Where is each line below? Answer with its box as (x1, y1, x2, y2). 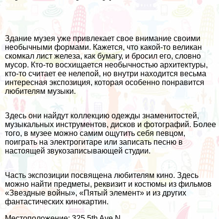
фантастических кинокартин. (5, 197, 109, 206)
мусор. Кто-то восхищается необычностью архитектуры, (5, 61, 208, 69)
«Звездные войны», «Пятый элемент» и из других (5, 189, 186, 197)
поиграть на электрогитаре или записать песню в (5, 138, 183, 147)
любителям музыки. (5, 87, 76, 96)
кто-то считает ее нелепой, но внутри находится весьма (5, 69, 206, 78)
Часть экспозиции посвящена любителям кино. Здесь (5, 171, 198, 180)
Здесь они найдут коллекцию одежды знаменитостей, (5, 111, 199, 120)
